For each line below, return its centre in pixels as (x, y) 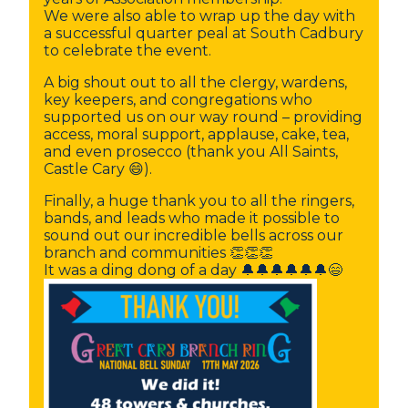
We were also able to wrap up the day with (199, 16)
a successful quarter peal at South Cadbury (204, 33)
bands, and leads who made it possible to (192, 218)
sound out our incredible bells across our (194, 235)
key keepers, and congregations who (178, 100)
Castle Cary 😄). (98, 169)
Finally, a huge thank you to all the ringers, (199, 201)
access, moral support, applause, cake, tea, (196, 134)
